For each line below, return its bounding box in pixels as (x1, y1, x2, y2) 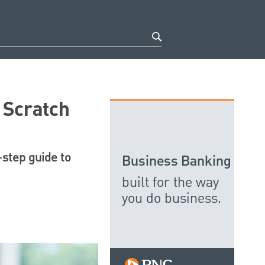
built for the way (122, 173, 219, 192)
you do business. (122, 189, 221, 208)
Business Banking (122, 151, 231, 172)
